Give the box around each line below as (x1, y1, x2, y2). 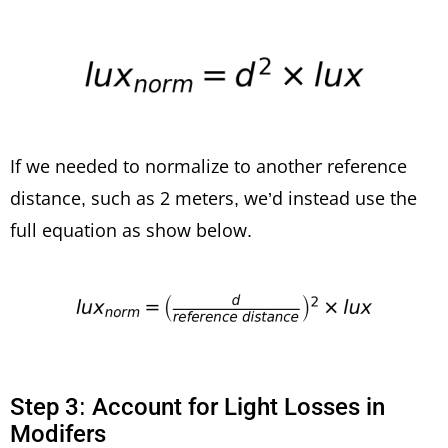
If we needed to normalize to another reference (10, 153, 407, 178)
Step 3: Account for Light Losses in (10, 392, 385, 421)
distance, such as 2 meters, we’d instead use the (10, 185, 417, 210)
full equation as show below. (10, 217, 252, 242)
